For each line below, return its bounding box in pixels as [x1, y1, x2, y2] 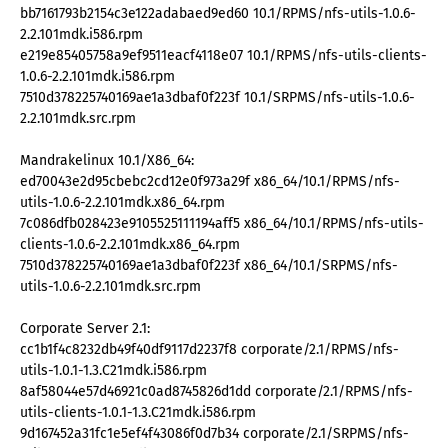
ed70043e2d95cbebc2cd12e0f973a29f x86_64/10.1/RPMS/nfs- [20, 173, 400, 191]
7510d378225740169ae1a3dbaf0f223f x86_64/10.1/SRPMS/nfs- [20, 257, 398, 275]
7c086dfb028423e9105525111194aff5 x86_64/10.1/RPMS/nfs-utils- [20, 215, 424, 233]
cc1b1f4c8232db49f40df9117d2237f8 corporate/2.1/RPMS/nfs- [20, 341, 399, 359]
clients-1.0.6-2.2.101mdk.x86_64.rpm [20, 236, 240, 254]
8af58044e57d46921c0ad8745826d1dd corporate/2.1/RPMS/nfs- [20, 383, 413, 401]
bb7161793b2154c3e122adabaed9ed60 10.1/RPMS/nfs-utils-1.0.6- [20, 5, 416, 23]
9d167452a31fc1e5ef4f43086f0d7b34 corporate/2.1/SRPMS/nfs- [20, 425, 409, 443]
